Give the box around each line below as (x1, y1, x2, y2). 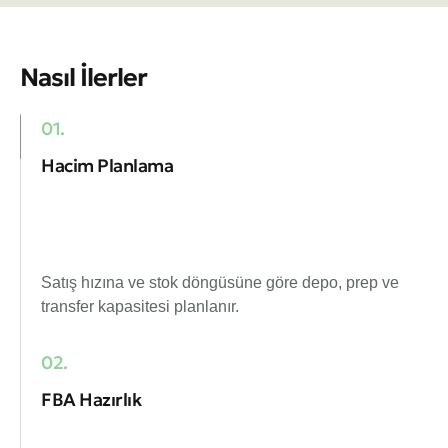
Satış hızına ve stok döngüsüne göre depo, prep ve (41, 274, 399, 292)
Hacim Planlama (41, 153, 173, 177)
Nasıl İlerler (20, 62, 147, 94)
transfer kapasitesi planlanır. (41, 298, 239, 316)
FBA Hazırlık (41, 388, 141, 412)
